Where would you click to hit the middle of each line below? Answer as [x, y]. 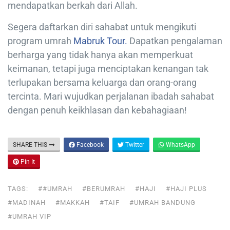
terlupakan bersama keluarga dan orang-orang [102, 83]
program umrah [41, 41]
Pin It [27, 162]
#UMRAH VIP [30, 217]
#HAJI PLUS [186, 189]
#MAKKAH [73, 203]
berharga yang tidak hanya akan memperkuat [100, 55]
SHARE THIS [31, 145]
